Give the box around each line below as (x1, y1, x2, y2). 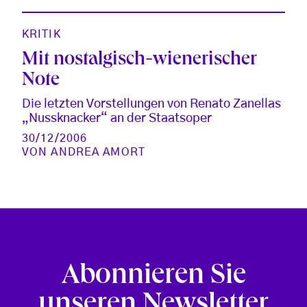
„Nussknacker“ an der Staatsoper (22, 112, 212, 125)
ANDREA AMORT (51, 146, 145, 158)
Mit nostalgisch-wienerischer (22, 50, 257, 71)
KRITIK (22, 28, 61, 40)
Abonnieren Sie (61, 262, 246, 292)
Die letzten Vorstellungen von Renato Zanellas (22, 97, 281, 110)
